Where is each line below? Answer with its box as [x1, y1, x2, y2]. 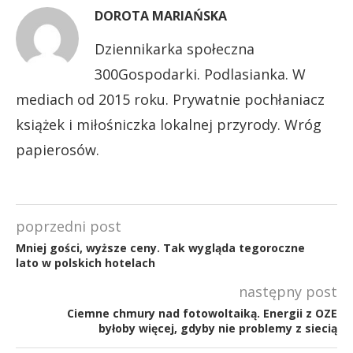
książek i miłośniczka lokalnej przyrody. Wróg [16, 114, 321, 134]
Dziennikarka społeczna [95, 39, 255, 58]
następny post [239, 281, 337, 301]
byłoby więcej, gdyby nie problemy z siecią [98, 320, 337, 336]
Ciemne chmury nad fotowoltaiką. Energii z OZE [67, 305, 337, 321]
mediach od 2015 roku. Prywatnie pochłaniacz [16, 89, 325, 109]
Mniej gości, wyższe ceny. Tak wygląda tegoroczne [16, 240, 305, 255]
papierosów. [16, 139, 99, 159]
